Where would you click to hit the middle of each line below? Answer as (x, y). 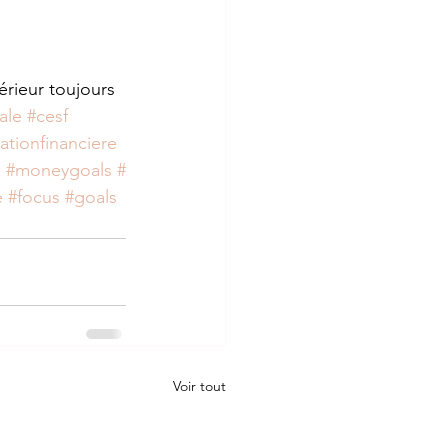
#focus (34, 196)
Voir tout (199, 385)
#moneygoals (59, 169)
